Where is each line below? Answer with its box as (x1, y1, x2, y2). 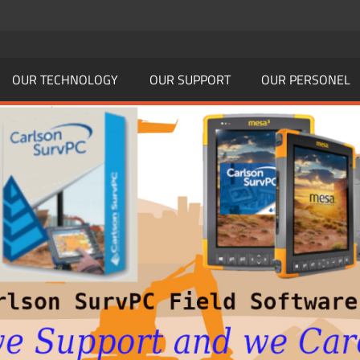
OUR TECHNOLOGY (12, 70, 119, 90)
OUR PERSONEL (261, 70, 351, 90)
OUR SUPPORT (149, 70, 231, 90)
